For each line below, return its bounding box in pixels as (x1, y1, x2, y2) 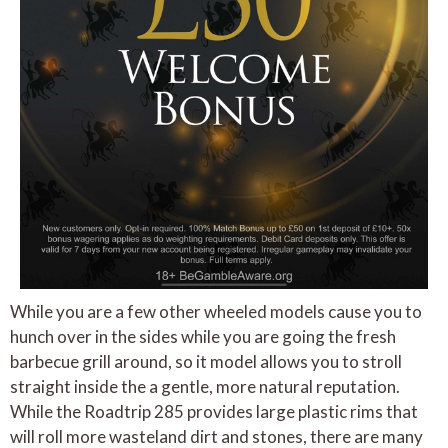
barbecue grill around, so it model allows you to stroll (10, 350, 402, 372)
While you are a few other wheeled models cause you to (10, 300, 422, 322)
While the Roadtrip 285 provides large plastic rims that (10, 400, 418, 422)
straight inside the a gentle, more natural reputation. (10, 375, 400, 397)
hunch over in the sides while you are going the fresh (10, 325, 396, 347)
